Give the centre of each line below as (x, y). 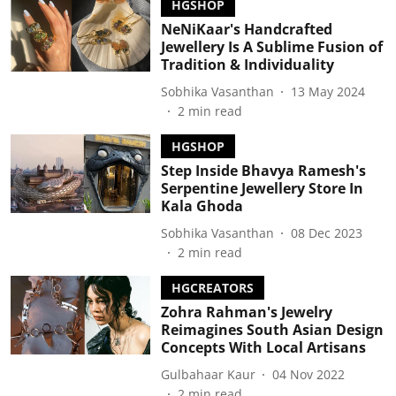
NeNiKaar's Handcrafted (246, 29)
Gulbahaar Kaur (208, 374)
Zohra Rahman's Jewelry (246, 312)
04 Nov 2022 (308, 374)
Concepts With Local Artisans (263, 347)
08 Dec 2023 (326, 232)
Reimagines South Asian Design (272, 330)
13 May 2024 (327, 91)
